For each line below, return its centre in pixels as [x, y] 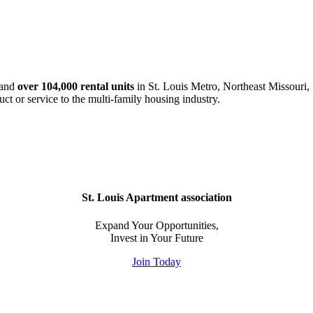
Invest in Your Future [156, 238]
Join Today [156, 261]
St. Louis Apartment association [156, 198]
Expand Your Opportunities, [156, 225]
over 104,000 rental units [76, 87]
